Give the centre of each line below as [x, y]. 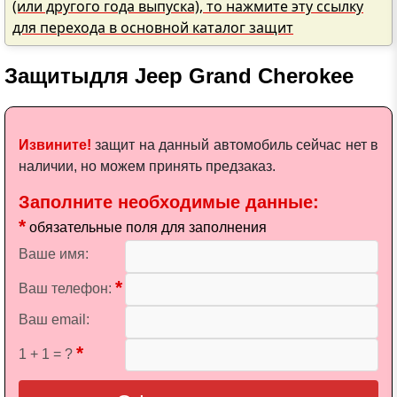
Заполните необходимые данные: [169, 202]
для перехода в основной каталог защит [153, 27]
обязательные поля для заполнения [146, 227]
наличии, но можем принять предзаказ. [147, 166]
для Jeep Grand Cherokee [222, 76]
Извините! [55, 145]
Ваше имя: [54, 254]
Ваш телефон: [67, 288]
